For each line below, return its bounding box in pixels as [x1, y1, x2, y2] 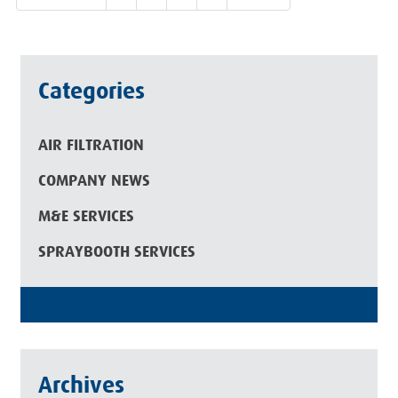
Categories [37, 77, 145, 105]
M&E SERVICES [37, 206, 134, 226]
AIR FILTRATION [37, 135, 144, 155]
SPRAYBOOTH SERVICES [37, 242, 195, 261]
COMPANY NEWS [37, 171, 150, 190]
